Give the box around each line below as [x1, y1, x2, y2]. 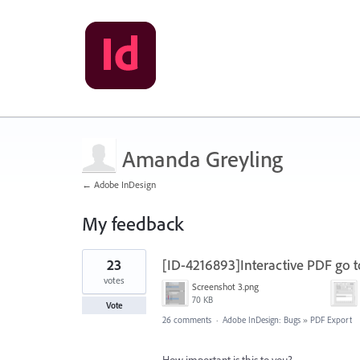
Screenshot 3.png [192, 280, 259, 292]
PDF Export [310, 314, 352, 325]
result [82, 259, 106, 273]
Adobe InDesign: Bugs [223, 314, 301, 325]
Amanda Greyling [122, 145, 283, 173]
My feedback [82, 211, 183, 235]
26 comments [162, 314, 211, 325]
